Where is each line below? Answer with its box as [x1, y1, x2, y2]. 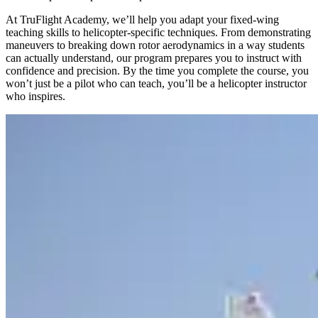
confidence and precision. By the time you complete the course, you [6, 65, 309, 77]
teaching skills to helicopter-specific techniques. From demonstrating [6, 26, 311, 39]
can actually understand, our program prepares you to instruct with [6, 52, 302, 65]
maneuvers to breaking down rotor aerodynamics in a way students [6, 39, 305, 52]
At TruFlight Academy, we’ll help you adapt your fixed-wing [6, 13, 279, 26]
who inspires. [6, 90, 65, 103]
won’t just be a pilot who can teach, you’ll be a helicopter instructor [6, 77, 307, 90]
